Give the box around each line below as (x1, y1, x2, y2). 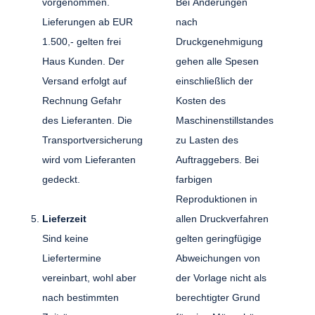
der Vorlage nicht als (175, 271, 267, 283)
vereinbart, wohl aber (42, 271, 137, 283)
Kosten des (175, 94, 226, 106)
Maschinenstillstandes (175, 114, 274, 126)
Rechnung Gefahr (42, 94, 122, 106)
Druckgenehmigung (175, 35, 263, 47)
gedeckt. (42, 173, 80, 185)
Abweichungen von (175, 252, 260, 264)
